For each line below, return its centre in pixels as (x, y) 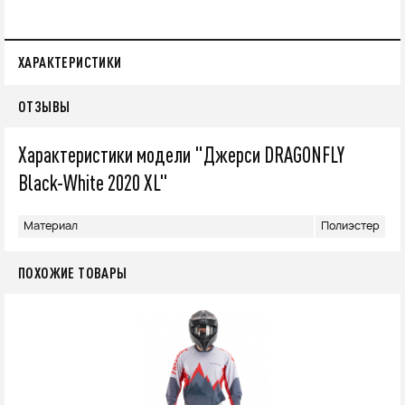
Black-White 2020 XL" (93, 182)
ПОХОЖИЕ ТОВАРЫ (73, 272)
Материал (51, 226)
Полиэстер (350, 226)
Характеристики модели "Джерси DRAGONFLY (181, 154)
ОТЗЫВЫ (44, 106)
